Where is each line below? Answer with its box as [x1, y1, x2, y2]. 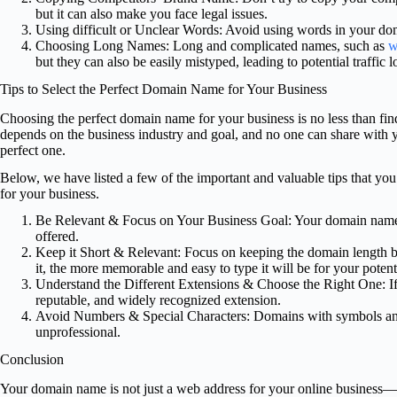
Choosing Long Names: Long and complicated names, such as [35, 38, 388, 54]
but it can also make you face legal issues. [35, 6, 268, 22]
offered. [35, 229, 79, 245]
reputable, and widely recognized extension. [35, 292, 281, 308]
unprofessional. [35, 324, 121, 340]
